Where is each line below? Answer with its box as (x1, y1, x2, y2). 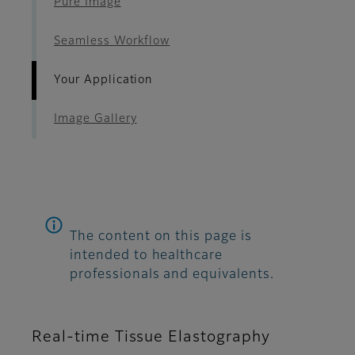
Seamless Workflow (54, 36, 170, 48)
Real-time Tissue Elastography (32, 330, 270, 345)
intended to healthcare (70, 250, 223, 263)
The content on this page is (70, 231, 252, 244)
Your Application (54, 74, 153, 86)
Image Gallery (54, 113, 137, 125)
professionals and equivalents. (70, 269, 274, 282)
